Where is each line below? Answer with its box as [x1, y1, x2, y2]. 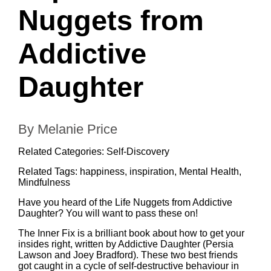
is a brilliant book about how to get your [75, 228, 244, 238]
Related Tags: [18, 166, 80, 177]
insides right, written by [18, 239, 118, 249]
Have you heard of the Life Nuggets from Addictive [18, 197, 232, 207]
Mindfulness [18, 177, 70, 188]
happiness [80, 166, 125, 177]
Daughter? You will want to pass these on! [18, 208, 198, 218]
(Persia [200, 239, 233, 249]
